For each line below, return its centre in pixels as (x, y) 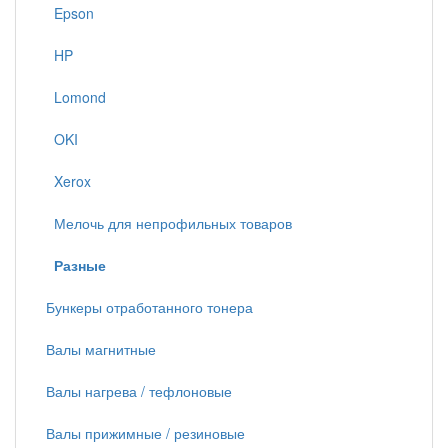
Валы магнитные (101, 349)
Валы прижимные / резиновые (145, 433)
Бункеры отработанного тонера (149, 307)
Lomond (76, 97)
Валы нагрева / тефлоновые (139, 391)
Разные (80, 265)
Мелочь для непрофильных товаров (169, 223)
